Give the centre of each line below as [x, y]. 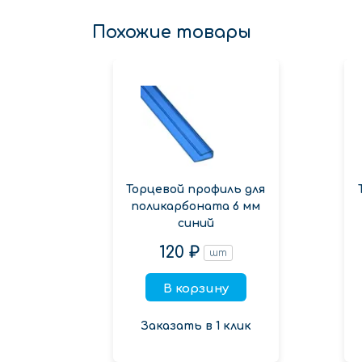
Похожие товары [172, 32]
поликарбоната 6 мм [196, 206]
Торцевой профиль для [196, 189]
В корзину [196, 288]
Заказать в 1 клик [196, 326]
